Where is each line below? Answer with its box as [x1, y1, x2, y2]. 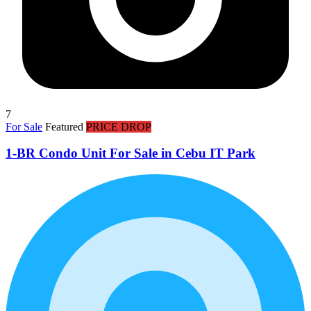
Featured [45, 120, 86, 133]
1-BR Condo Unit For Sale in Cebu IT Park [6, 146, 255, 161]
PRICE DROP [86, 120, 151, 133]
